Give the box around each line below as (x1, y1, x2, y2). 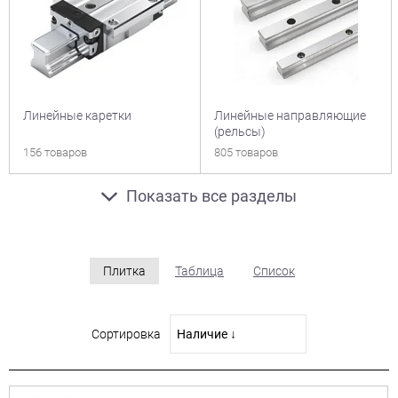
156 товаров (23, 146, 87, 159)
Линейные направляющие (214, 108, 366, 123)
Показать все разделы (126, 187, 297, 205)
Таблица (175, 264, 224, 278)
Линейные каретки (23, 108, 131, 123)
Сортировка (92, 327, 161, 341)
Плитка (103, 264, 146, 278)
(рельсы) (214, 124, 266, 139)
